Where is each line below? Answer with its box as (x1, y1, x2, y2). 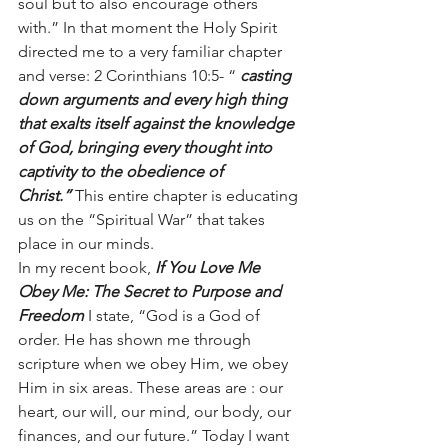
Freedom (18, 306, 88, 325)
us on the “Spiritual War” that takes (18, 210, 269, 229)
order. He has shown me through (18, 330, 255, 349)
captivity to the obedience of (18, 162, 227, 181)
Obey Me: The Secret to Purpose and (18, 282, 285, 301)
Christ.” (18, 186, 75, 205)
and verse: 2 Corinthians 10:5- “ (18, 66, 236, 85)
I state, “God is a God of (88, 306, 264, 325)
